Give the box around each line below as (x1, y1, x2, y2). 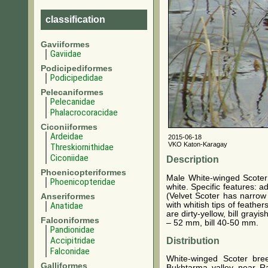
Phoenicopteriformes (41, 167, 126, 177)
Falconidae (50, 246, 90, 257)
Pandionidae (50, 224, 95, 235)
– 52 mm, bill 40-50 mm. (166, 218, 258, 227)
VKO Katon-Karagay (168, 141, 227, 148)
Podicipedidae (50, 72, 103, 83)
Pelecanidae (50, 96, 95, 107)
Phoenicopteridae (50, 176, 115, 187)
